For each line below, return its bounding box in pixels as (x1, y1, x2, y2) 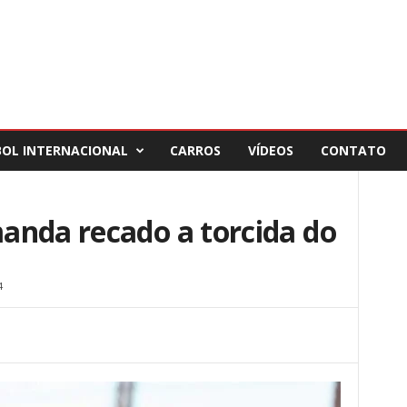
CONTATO (320, 142, 386, 159)
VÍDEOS (247, 142, 293, 159)
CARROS (169, 142, 221, 159)
